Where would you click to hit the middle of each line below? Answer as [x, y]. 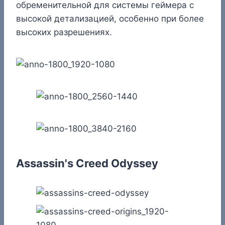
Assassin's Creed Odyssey [87, 163]
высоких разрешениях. [64, 32]
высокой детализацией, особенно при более [110, 18]
